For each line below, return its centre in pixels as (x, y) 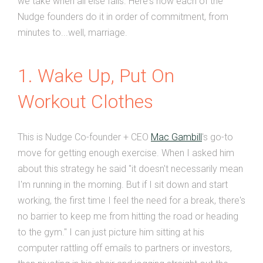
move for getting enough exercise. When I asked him (126, 153)
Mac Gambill (176, 137)
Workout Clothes (85, 101)
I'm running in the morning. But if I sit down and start (123, 184)
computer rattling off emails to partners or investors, (125, 248)
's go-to (218, 137)
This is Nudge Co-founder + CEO (84, 137)
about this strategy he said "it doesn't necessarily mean (130, 168)
